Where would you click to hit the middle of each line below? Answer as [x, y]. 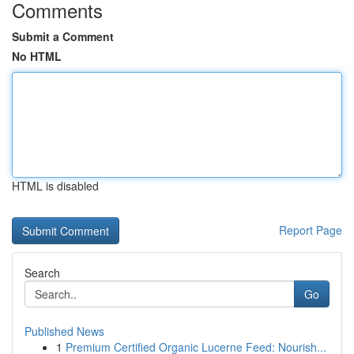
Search [42, 273]
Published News [64, 331]
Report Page [311, 230]
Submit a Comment [63, 36]
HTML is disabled [55, 186]
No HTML [37, 56]
